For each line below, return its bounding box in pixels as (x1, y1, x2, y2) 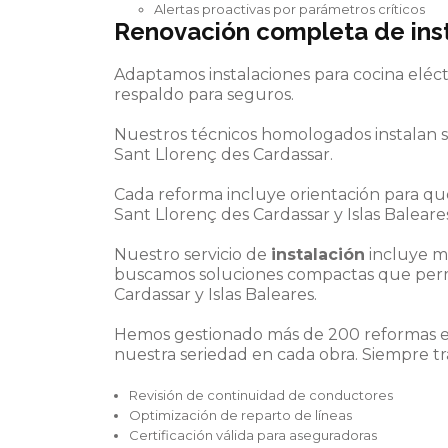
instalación (271, 245, 365, 264)
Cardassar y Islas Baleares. (114, 285, 317, 304)
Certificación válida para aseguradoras (129, 427, 377, 443)
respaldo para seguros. (114, 85, 294, 104)
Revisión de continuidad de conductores (129, 387, 393, 403)
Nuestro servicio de (114, 245, 271, 264)
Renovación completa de (114, 17, 411, 46)
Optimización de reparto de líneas (129, 407, 352, 423)
